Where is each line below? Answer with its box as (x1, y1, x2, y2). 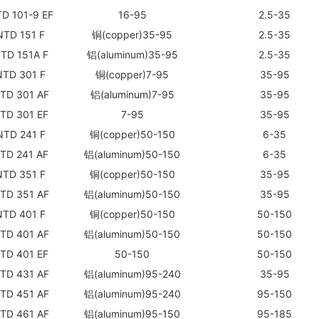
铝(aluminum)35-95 (86, 48, 178, 61)
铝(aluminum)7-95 (90, 88, 174, 100)
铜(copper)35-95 (92, 28, 173, 41)
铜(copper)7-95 (95, 68, 169, 80)
